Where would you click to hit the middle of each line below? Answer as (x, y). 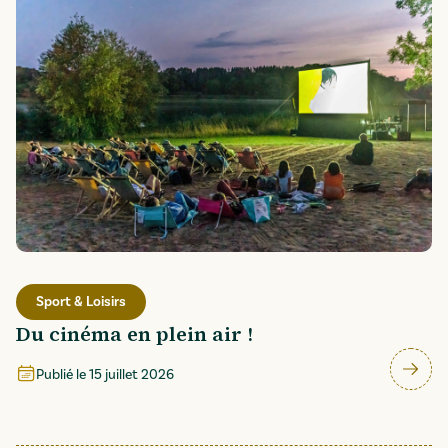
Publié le (61, 374)
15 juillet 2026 (131, 374)
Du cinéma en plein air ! (134, 334)
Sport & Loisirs (81, 302)
